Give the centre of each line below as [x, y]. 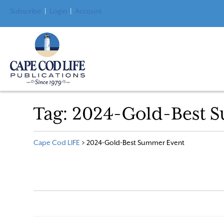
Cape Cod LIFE [57, 142]
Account [88, 11]
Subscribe [26, 11]
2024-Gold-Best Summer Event [136, 142]
